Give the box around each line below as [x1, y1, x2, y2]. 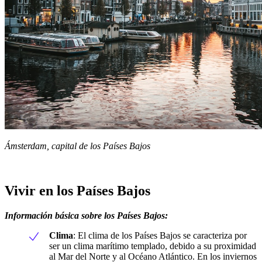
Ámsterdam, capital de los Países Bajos [5, 141, 150, 151]
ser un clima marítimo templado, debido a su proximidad [49, 241, 256, 251]
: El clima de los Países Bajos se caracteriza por [73, 230, 247, 241]
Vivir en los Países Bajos [5, 183, 150, 199]
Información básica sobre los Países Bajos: [5, 211, 168, 221]
